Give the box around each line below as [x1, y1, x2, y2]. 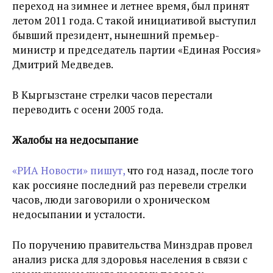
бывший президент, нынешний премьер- [12, 27, 219, 42]
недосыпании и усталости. [12, 207, 145, 221]
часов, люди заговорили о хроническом [12, 192, 210, 207]
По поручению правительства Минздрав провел [12, 237, 252, 252]
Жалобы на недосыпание [12, 132, 138, 147]
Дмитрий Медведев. [12, 57, 113, 71]
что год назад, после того [125, 163, 253, 177]
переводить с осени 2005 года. [12, 102, 163, 116]
